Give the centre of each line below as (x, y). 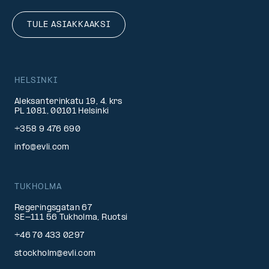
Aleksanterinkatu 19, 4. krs (68, 102)
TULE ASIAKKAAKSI (69, 25)
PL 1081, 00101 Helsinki (62, 111)
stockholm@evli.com (55, 254)
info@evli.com (42, 147)
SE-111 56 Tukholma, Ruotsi (71, 218)
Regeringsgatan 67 (53, 208)
